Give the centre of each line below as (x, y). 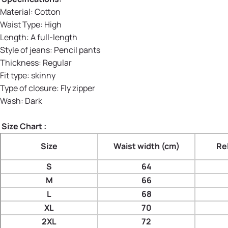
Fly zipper (78, 88)
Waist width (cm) (146, 146)
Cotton (48, 12)
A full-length (54, 37)
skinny (43, 76)
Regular (57, 63)
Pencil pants (77, 50)
